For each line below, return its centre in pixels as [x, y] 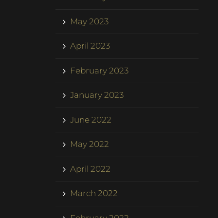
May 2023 [90, 21]
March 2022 [94, 193]
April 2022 [91, 169]
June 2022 [91, 119]
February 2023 [100, 70]
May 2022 [90, 144]
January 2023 [97, 95]
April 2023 [90, 46]
